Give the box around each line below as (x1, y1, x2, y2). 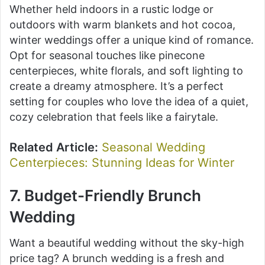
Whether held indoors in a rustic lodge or (9, 2, 214, 15)
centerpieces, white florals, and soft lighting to (9, 64, 243, 77)
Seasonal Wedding (102, 140, 205, 154)
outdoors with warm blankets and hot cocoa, (9, 18, 235, 31)
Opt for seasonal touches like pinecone (9, 49, 205, 62)
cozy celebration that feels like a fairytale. (9, 110, 218, 123)
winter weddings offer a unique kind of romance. (9, 33, 254, 46)
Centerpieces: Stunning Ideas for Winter (9, 155, 234, 170)
